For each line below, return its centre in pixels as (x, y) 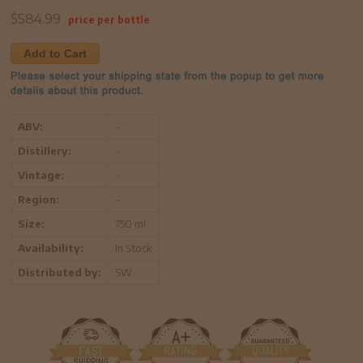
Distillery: (45, 150)
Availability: (51, 248)
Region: (39, 199)
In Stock (134, 248)
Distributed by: (60, 272)
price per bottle (109, 19)
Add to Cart (56, 53)
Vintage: (41, 175)
